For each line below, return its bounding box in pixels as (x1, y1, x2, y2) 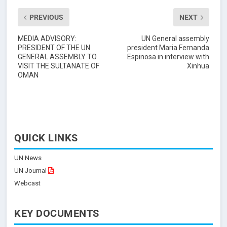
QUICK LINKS (14, 132, 78, 144)
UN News (14, 154, 42, 162)
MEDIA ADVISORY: (17, 34, 77, 43)
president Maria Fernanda (127, 44, 210, 52)
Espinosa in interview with (127, 53, 210, 61)
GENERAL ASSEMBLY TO (17, 53, 97, 61)
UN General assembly (141, 34, 210, 43)
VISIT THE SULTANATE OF (17, 62, 99, 70)
